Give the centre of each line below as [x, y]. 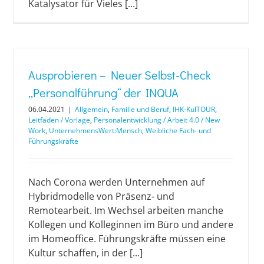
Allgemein [91, 109]
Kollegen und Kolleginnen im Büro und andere [131, 224]
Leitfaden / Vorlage [59, 120]
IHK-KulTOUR [194, 109]
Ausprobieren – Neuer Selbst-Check [120, 75]
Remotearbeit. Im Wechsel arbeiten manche [126, 210]
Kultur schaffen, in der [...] [85, 253]
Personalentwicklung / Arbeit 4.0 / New [157, 120]
